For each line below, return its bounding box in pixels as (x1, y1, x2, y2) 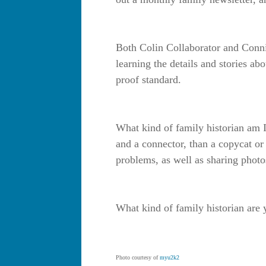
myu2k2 (160, 254, 179, 261)
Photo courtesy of (116, 254, 160, 261)
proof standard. (116, 74, 181, 86)
